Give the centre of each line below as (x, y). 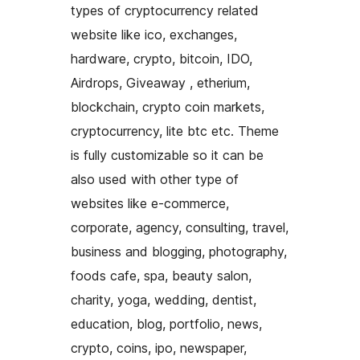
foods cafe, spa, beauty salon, (161, 276)
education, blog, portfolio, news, (166, 324)
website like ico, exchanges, (154, 35)
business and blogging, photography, (179, 252)
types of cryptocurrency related (165, 11)
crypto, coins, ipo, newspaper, (159, 348)
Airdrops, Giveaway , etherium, (160, 83)
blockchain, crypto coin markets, (168, 107)
